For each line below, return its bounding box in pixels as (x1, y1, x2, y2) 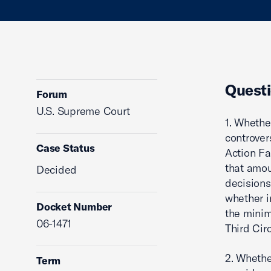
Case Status (36, 142, 95, 154)
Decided (36, 163, 77, 177)
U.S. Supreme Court (36, 104, 130, 118)
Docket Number (36, 200, 113, 213)
